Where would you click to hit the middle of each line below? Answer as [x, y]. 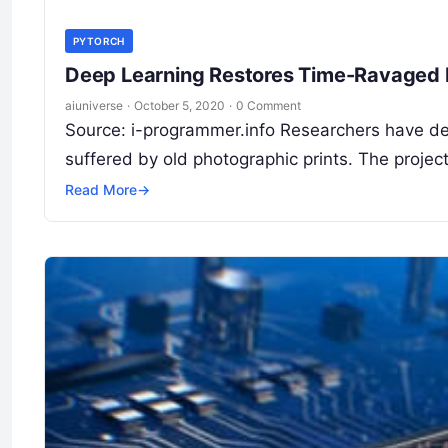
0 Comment [268, 106]
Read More [101, 190]
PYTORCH [99, 41]
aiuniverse [94, 106]
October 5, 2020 [179, 106]
